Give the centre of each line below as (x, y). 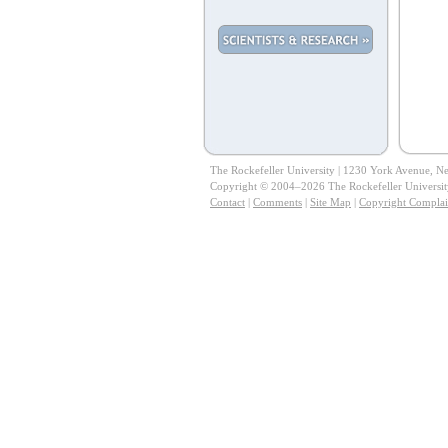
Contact (227, 202)
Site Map (330, 202)
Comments (277, 202)
